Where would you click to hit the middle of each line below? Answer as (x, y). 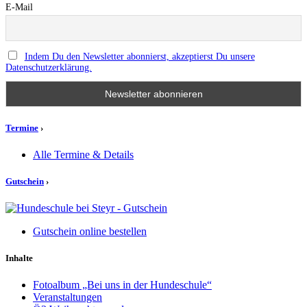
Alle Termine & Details (83, 154)
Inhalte (19, 258)
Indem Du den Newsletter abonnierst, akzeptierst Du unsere (139, 57)
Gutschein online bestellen (90, 232)
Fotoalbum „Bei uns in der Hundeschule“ (122, 285)
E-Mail (19, 7)
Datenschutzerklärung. (49, 68)
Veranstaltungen (67, 297)
